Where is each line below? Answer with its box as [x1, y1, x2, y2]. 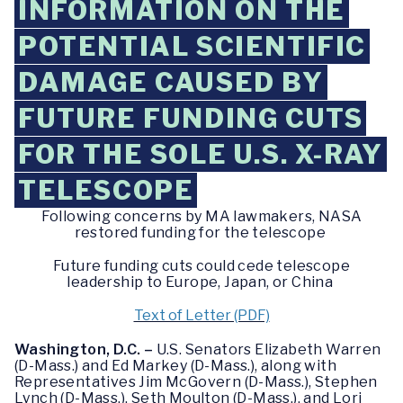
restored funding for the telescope [74, 224, 329, 241]
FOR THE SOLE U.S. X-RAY [18, 139, 383, 170]
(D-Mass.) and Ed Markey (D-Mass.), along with [14, 356, 336, 374]
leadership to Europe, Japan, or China [67, 273, 336, 291]
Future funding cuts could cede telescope [53, 257, 350, 275]
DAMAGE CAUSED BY [18, 67, 324, 98]
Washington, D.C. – [14, 340, 154, 358]
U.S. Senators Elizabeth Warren [153, 340, 381, 358]
